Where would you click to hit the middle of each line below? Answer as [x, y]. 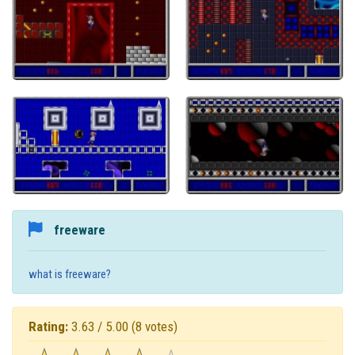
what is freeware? [70, 275]
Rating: [48, 327]
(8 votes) [155, 327]
